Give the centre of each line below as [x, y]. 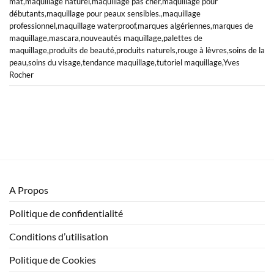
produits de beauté [82, 50]
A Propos [29, 190]
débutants [27, 13]
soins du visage [54, 62]
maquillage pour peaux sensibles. [104, 13]
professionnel [32, 25]
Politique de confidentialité [66, 213]
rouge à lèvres [202, 50]
